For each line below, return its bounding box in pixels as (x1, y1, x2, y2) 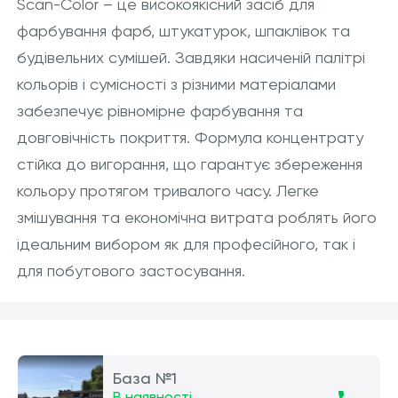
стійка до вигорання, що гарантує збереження (16, 155, 362, 173)
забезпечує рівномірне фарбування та (16, 101, 303, 120)
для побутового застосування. (16, 261, 245, 280)
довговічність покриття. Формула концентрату (16, 128, 363, 147)
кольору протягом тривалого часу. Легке (16, 181, 319, 200)
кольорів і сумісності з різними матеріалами (16, 75, 336, 93)
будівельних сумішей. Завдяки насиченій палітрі (16, 48, 365, 67)
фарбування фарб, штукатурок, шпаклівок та (16, 21, 350, 40)
